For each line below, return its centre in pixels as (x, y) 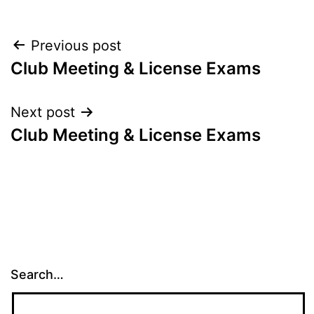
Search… (37, 275)
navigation (71, 81)
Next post (43, 112)
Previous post (76, 45)
